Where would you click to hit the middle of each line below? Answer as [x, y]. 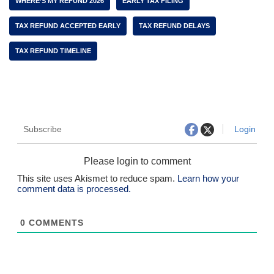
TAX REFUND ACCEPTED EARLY [68, 26]
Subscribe [42, 129]
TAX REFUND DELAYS [174, 26]
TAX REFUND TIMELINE [53, 51]
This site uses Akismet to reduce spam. [97, 178]
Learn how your [208, 178]
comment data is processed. [74, 189]
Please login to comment [137, 161]
